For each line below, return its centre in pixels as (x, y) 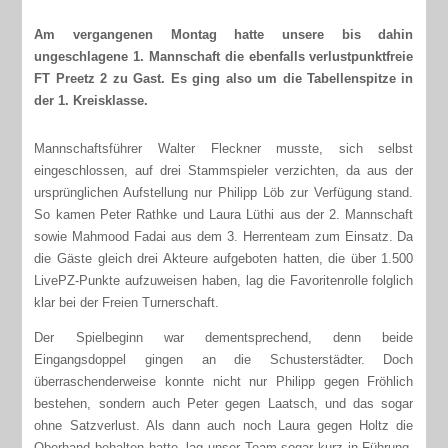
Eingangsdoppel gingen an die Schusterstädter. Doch (224, 359)
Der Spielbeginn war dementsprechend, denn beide (224, 337)
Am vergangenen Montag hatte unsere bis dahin (224, 34)
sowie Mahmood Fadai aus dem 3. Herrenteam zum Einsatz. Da (224, 236)
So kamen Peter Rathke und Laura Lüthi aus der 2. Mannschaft (224, 214)
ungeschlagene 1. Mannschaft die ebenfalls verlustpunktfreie (224, 56)
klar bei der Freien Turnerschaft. (127, 302)
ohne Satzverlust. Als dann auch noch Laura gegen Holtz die (224, 425)
